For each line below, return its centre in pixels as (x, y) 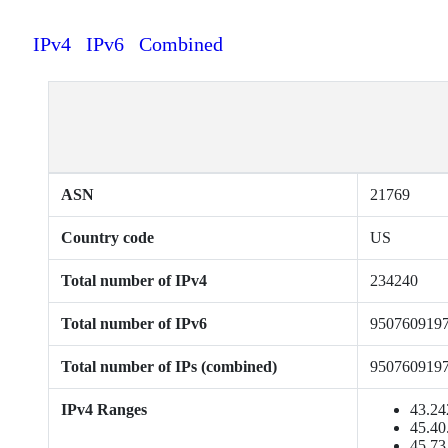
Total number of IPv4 (134, 280)
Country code (107, 237)
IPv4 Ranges (104, 409)
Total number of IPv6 (134, 323)
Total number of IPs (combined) (169, 366)
